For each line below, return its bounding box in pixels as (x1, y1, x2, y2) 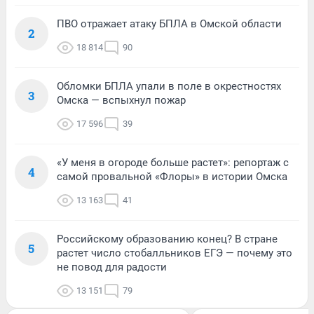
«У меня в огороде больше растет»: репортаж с (57, 156, 289, 169)
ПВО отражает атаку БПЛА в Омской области (57, 17, 282, 30)
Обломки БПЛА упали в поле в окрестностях (57, 79, 281, 93)
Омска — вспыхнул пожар (57, 93, 186, 107)
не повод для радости (57, 260, 167, 273)
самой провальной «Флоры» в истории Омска (57, 170, 287, 183)
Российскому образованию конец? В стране (57, 232, 278, 245)
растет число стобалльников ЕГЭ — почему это (57, 246, 292, 259)
